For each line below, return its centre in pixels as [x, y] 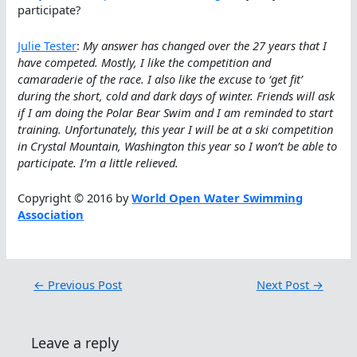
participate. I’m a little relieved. [98, 162]
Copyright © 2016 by [75, 198]
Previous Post [84, 285]
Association [51, 215]
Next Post [284, 285]
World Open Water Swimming [218, 198]
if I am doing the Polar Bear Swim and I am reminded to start [176, 112]
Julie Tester [47, 45]
